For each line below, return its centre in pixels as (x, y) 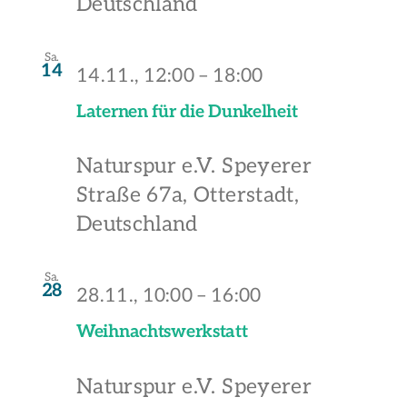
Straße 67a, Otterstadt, (188, 196)
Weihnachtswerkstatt (162, 333)
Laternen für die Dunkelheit (187, 112)
